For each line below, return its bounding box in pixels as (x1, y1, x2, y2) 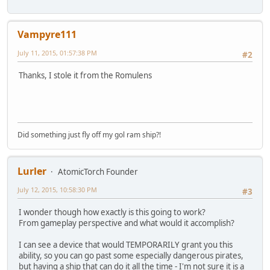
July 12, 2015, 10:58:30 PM (17, 185, 97, 195)
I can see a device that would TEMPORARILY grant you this (19, 239, 233, 251)
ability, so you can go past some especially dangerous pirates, (19, 250, 243, 262)
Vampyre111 (17, 28, 77, 42)
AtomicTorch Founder (58, 166, 138, 178)
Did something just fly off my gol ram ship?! (17, 130, 161, 140)
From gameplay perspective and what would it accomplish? (19, 218, 234, 229)
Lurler (17, 165, 46, 178)
